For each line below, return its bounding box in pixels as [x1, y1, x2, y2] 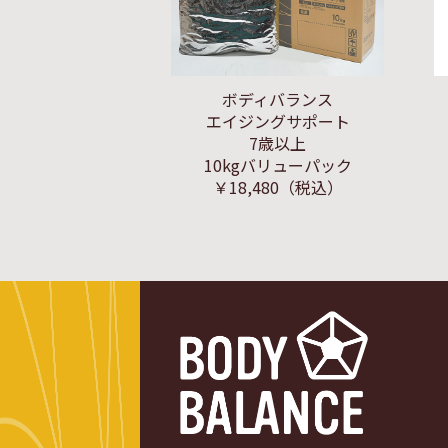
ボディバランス [222, 87, 333, 111]
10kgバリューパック [203, 153, 352, 177]
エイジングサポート [205, 109, 350, 133]
